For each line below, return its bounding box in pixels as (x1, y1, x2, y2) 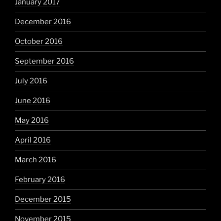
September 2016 (15, 57, 74, 66)
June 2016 (15, 96, 50, 106)
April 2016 (15, 136, 51, 145)
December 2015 (15, 195, 71, 204)
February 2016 (15, 175, 65, 184)
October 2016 (15, 37, 63, 46)
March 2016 (15, 155, 56, 165)
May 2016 (15, 116, 49, 125)
